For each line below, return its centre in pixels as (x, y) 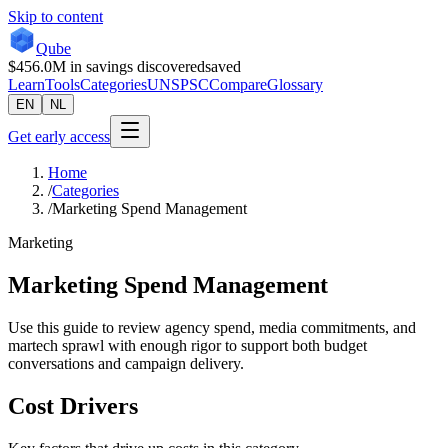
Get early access (59, 136)
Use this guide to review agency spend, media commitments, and (212, 327)
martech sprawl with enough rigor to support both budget (187, 345)
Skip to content (55, 16)
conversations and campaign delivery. (126, 363)
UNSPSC (178, 84)
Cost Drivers (73, 405)
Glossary (295, 84)
